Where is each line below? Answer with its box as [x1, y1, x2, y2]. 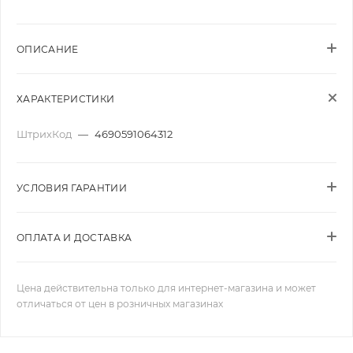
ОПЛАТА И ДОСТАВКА [17, 232, 132, 243]
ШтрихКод [17, 128, 74, 140]
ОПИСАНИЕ [17, 43, 79, 55]
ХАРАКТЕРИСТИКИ [17, 93, 115, 105]
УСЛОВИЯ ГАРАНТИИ [17, 182, 127, 194]
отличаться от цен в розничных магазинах [17, 298, 223, 310]
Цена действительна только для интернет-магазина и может [17, 282, 316, 294]
